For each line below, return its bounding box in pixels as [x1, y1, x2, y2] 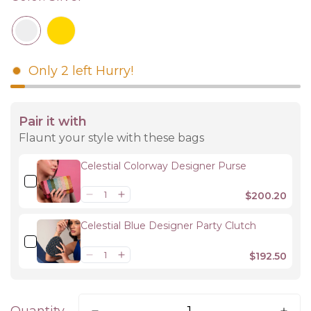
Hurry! [96, 62, 133, 78]
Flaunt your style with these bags [19, 131, 204, 144]
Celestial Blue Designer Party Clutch [80, 219, 256, 233]
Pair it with [19, 113, 87, 129]
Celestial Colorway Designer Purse [80, 159, 246, 172]
